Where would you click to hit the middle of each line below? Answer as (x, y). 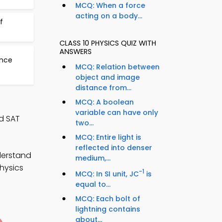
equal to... (93, 184)
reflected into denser (114, 148)
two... (84, 123)
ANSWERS (76, 52)
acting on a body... (109, 16)
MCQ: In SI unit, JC (107, 174)
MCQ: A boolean (105, 102)
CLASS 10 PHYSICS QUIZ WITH (108, 43)
